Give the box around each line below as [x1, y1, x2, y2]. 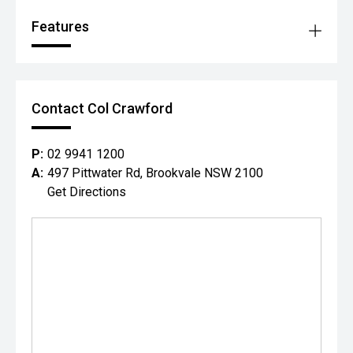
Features [32, 18, 89, 35]
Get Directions [47, 184, 126, 199]
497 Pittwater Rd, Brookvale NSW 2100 [47, 165, 263, 180]
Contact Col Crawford [32, 100, 173, 117]
